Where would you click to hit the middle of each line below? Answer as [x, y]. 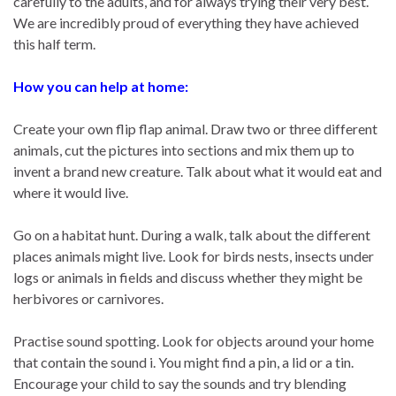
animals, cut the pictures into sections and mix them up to [184, 150]
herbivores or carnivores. [88, 298]
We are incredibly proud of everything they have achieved [186, 23]
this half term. [54, 44]
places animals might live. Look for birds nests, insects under [194, 256]
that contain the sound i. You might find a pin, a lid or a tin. [183, 362]
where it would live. [71, 192]
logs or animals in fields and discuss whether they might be [188, 277]
